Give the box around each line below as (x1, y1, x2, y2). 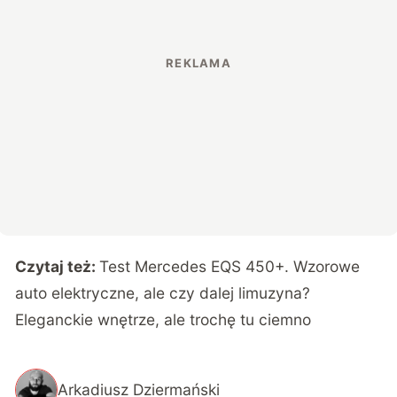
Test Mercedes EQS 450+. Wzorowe (99, 257, 361, 276)
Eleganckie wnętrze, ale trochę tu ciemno (15, 310, 312, 330)
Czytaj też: (15, 257, 100, 276)
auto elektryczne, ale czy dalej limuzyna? (15, 284, 311, 303)
